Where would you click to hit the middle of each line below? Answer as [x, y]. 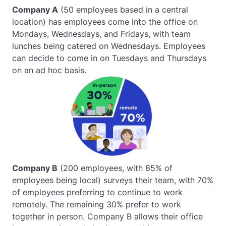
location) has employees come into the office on [105, 22]
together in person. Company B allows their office [107, 216]
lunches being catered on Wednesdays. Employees [109, 46]
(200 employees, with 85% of [115, 168]
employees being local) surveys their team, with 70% [113, 180]
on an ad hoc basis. [49, 70]
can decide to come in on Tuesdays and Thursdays [109, 58]
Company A [35, 10]
